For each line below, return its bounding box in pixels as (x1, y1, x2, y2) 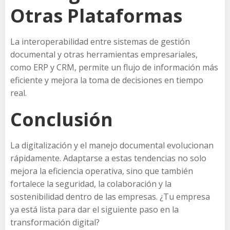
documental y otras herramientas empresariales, (10, 48, 198, 60)
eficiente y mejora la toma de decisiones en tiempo (10, 74, 203, 86)
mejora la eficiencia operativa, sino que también (10, 165, 193, 177)
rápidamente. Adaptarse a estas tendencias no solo (10, 152, 206, 164)
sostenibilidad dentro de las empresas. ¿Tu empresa (10, 190, 210, 202)
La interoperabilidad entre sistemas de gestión (10, 35, 190, 47)
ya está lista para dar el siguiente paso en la (10, 203, 179, 215)
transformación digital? (10, 216, 100, 228)
